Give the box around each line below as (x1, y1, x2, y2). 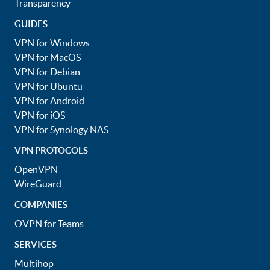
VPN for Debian (14, 66, 80, 77)
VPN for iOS (14, 110, 65, 121)
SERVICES (14, 239, 57, 250)
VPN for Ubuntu (14, 81, 83, 92)
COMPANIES (14, 199, 67, 210)
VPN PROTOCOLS (14, 145, 88, 155)
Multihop (14, 258, 54, 269)
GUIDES (14, 19, 48, 29)
